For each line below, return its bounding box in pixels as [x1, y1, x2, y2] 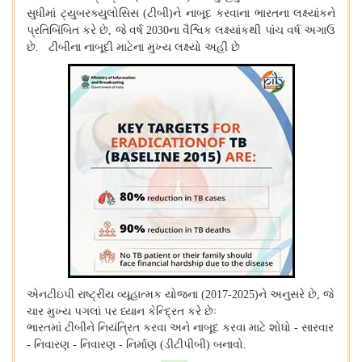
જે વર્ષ [115, 23, 147, 36]
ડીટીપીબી [164, 337, 206, 351]
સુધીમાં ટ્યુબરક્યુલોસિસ [27, 6, 143, 19]
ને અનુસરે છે [259, 287, 317, 301]
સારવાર [301, 320, 334, 334]
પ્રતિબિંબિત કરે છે [27, 23, 109, 36]
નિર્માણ [126, 337, 160, 351]
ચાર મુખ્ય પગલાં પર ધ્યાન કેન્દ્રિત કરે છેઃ [27, 304, 217, 318]
